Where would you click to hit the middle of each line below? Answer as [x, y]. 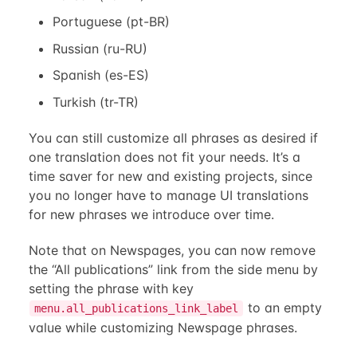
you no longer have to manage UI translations [168, 195]
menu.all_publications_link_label [136, 308]
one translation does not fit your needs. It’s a [164, 157]
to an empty [282, 307]
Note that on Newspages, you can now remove [172, 250]
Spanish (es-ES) [100, 75]
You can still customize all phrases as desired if [173, 137]
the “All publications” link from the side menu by [173, 269]
